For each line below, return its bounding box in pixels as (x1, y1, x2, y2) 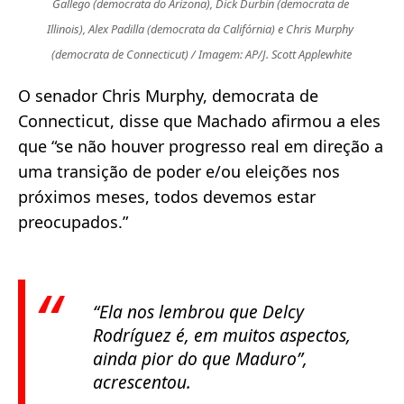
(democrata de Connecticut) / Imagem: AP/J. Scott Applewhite (51, 46, 353, 63)
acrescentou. (93, 370, 191, 395)
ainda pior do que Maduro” (93, 346, 303, 372)
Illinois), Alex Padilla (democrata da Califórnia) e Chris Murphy (47, 21, 354, 38)
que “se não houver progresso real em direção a (18, 135, 383, 158)
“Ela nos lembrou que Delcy (93, 299, 304, 325)
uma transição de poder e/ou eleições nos (18, 161, 340, 183)
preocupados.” (18, 211, 128, 234)
